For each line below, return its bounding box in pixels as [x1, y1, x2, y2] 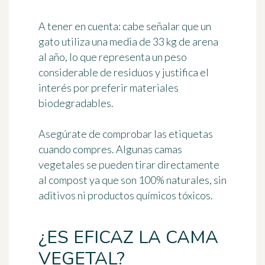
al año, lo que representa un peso [38, 50, 187, 64]
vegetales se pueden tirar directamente [38, 158, 219, 172]
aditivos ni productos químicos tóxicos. [38, 189, 213, 202]
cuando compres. [38, 143, 116, 156]
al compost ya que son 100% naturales [38, 173, 209, 187]
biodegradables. [38, 96, 114, 110]
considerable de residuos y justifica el [38, 66, 209, 79]
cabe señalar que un [121, 20, 211, 33]
